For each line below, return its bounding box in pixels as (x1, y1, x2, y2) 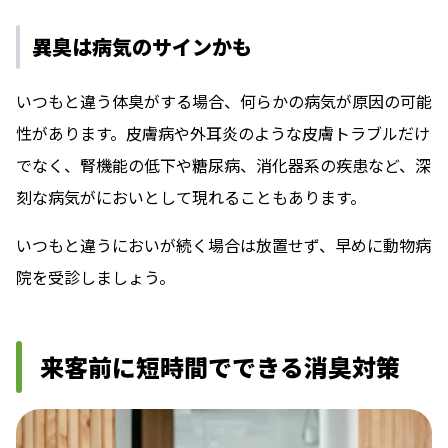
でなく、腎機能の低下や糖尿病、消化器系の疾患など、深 (16, 152, 431, 177)
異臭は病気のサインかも (32, 31, 252, 61)
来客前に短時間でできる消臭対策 (40, 348, 400, 384)
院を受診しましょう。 (16, 264, 175, 289)
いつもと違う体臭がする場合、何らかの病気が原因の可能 (16, 88, 432, 113)
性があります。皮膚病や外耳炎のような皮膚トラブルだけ (16, 120, 430, 145)
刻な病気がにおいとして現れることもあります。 (16, 184, 366, 209)
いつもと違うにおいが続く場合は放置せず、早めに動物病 (16, 232, 431, 257)
